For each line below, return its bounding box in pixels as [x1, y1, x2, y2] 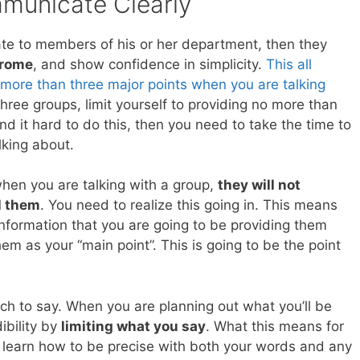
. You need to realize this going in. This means [40, 197, 337, 214]
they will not [218, 177, 301, 194]
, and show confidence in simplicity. [33, 55, 266, 72]
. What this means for [206, 317, 344, 334]
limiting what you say [61, 317, 206, 334]
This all [266, 55, 312, 72]
